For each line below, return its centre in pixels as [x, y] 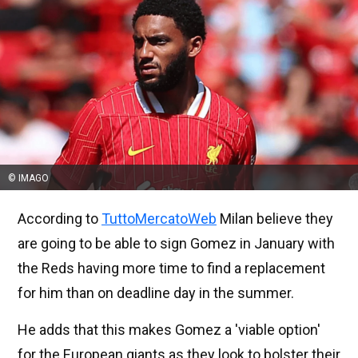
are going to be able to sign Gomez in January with [176, 244]
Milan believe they [275, 219]
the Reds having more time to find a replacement [171, 268]
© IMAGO [28, 179]
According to [60, 219]
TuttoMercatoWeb [159, 219]
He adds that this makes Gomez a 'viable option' [169, 330]
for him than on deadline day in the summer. [156, 293]
